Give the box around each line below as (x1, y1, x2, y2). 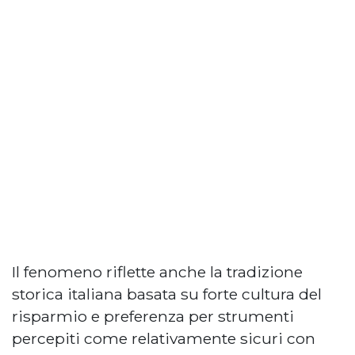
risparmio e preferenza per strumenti (12, 306, 294, 326)
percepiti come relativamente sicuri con (12, 328, 315, 348)
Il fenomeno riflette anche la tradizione (12, 261, 303, 281)
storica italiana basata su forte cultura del (12, 284, 322, 303)
